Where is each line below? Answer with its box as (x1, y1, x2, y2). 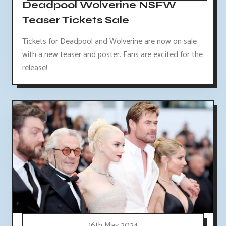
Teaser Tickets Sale (22, 13, 129, 26)
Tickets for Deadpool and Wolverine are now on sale (22, 34, 197, 48)
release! (22, 61, 47, 75)
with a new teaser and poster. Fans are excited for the (22, 47, 203, 62)
